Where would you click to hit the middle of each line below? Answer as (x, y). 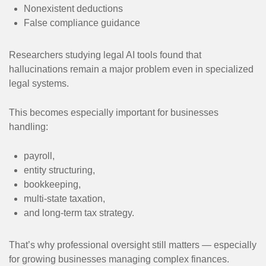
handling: (28, 126)
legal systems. (39, 83)
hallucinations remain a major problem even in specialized (131, 69)
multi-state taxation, (64, 198)
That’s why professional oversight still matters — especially (133, 245)
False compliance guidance (82, 23)
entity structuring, (59, 170)
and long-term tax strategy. (79, 213)
